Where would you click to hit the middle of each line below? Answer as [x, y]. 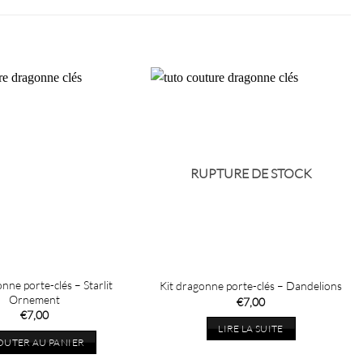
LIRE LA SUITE [251, 329]
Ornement [35, 299]
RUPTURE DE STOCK [251, 173]
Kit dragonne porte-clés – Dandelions [251, 286]
